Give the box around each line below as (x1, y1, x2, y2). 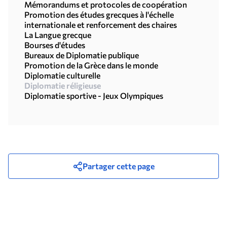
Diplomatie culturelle (24, 70, 100, 80)
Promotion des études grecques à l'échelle (24, 10, 174, 19)
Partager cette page (83, 161, 155, 171)
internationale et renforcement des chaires (24, 20, 177, 29)
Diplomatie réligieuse (24, 81, 101, 90)
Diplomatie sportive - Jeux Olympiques (24, 91, 163, 100)
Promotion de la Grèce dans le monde (24, 60, 158, 70)
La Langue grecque (24, 30, 91, 40)
